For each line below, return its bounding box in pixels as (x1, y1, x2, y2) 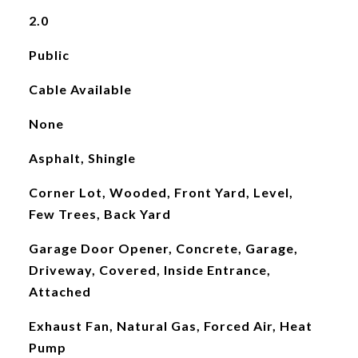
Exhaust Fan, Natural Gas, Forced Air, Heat (28, 318, 312, 333)
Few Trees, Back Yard (28, 206, 171, 221)
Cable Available (28, 82, 132, 97)
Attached (28, 284, 91, 299)
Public (28, 47, 70, 62)
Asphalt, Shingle (28, 150, 136, 165)
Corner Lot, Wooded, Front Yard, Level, (28, 185, 293, 200)
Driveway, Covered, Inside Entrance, (28, 262, 271, 277)
